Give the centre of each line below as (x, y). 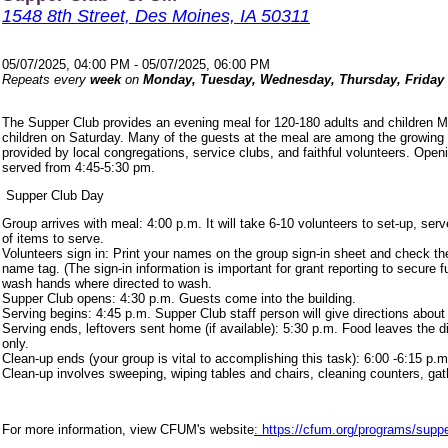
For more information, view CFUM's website (128, 429)
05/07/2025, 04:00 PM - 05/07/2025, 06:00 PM (136, 64)
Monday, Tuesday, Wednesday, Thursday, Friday (293, 79)
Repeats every (46, 79)
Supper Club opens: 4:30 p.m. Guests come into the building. (179, 298)
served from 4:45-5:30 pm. (78, 167)
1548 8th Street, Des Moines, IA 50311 (156, 16)
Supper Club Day (53, 195)
